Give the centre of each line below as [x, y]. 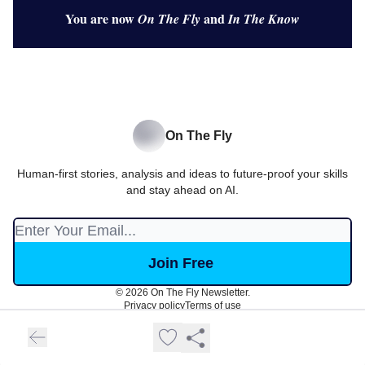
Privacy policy [154, 306]
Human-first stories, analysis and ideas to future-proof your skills [182, 174]
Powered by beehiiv [192, 325]
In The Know [264, 18]
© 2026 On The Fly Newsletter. [182, 292]
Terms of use [213, 306]
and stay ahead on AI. [182, 190]
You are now [101, 18]
